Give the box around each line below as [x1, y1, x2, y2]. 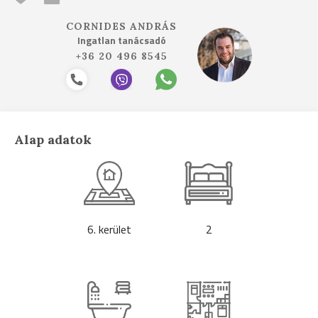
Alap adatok [14, 131, 92, 148]
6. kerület [87, 221, 131, 238]
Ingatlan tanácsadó [77, 33, 166, 48]
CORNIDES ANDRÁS [66, 20, 177, 33]
